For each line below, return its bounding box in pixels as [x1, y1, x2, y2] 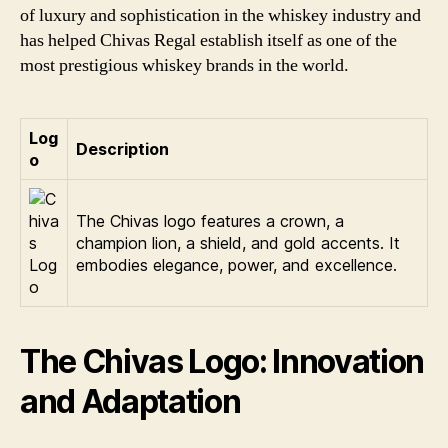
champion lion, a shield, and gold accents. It [76, 232, 400, 253]
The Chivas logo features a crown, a [76, 210, 344, 231]
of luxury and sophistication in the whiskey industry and [20, 3, 421, 27]
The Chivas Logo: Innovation [20, 341, 425, 381]
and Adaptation [20, 381, 241, 421]
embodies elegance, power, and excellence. [76, 254, 397, 275]
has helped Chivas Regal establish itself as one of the [20, 28, 397, 52]
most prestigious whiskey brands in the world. [20, 53, 349, 77]
